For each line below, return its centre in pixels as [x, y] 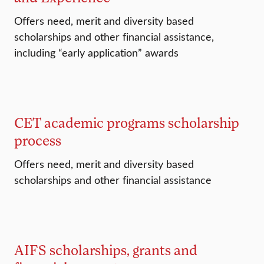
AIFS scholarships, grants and [106, 250]
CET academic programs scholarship [127, 123]
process [38, 140]
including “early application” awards [96, 53]
